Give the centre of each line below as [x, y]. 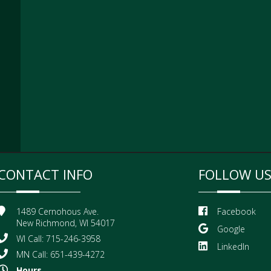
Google [231, 229]
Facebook [237, 211]
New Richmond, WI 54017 [66, 223]
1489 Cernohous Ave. [57, 211]
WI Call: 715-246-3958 [58, 239]
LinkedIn [233, 247]
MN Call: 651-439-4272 [60, 254]
